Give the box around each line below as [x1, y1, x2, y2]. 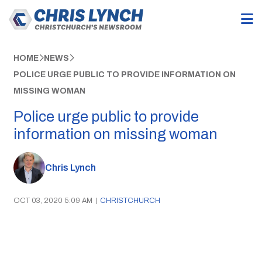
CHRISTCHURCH [99, 196, 160, 205]
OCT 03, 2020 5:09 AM [13, 196, 92, 205]
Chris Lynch [44, 163, 96, 173]
